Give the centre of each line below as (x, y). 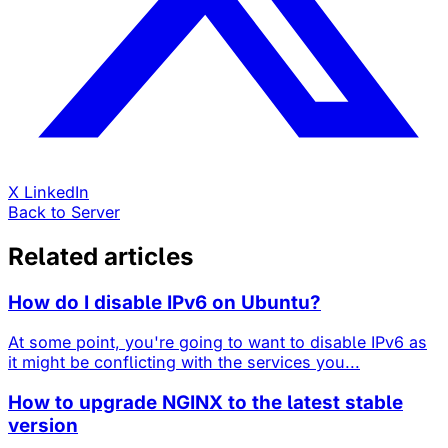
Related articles (101, 256)
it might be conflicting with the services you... (184, 362)
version (43, 425)
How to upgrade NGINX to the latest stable (205, 402)
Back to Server (64, 211)
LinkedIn (56, 191)
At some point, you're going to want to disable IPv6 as (217, 342)
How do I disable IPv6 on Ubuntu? (164, 302)
